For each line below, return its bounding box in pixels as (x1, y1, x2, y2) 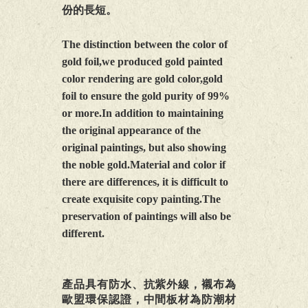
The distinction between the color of (62, 38, 228, 51)
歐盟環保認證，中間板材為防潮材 (62, 294, 236, 306)
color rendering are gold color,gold (62, 73, 223, 85)
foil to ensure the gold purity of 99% (62, 90, 230, 102)
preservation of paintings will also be (62, 210, 231, 223)
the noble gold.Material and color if (62, 159, 225, 171)
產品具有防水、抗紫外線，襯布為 (62, 278, 236, 291)
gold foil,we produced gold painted (62, 56, 223, 68)
